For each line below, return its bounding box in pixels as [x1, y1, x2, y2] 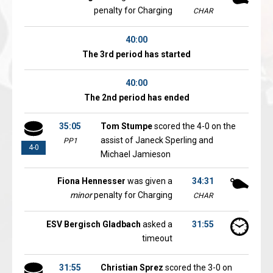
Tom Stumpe [101, 121, 152, 131]
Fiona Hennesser [57, 176, 126, 186]
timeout [142, 233, 172, 243]
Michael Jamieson [101, 149, 171, 159]
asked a [141, 219, 172, 229]
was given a [126, 176, 172, 186]
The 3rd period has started [82, 49, 191, 59]
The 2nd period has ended [83, 93, 190, 102]
